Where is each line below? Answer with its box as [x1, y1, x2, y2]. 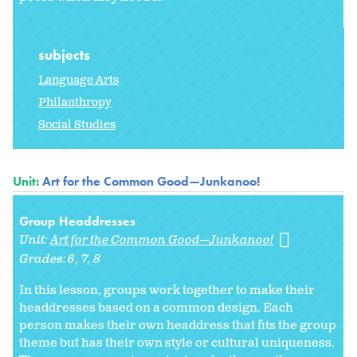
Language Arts [38, 73, 119, 88]
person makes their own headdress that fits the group [19, 317, 336, 335]
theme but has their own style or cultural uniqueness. [19, 335, 335, 352]
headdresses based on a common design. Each [19, 300, 293, 317]
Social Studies [38, 117, 116, 133]
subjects [38, 45, 93, 65]
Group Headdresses [19, 213, 135, 230]
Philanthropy [38, 95, 112, 111]
